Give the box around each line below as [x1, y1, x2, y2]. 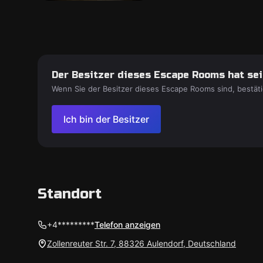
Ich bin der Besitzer [63, 113, 149, 125]
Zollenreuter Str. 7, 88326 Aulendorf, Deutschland [47, 238, 236, 248]
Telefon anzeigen [95, 220, 160, 230]
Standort [38, 186, 102, 203]
